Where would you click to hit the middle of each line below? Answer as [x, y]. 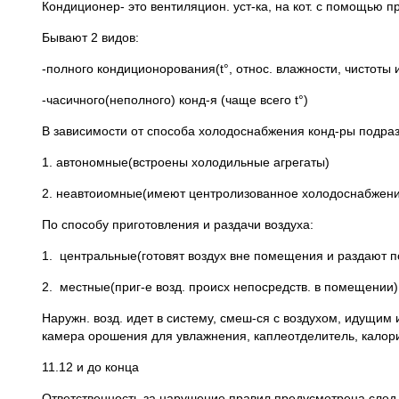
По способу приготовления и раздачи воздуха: [178, 224]
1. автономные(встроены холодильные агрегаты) [186, 162]
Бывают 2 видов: [90, 37]
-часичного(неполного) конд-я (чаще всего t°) [175, 100]
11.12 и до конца [90, 367]
